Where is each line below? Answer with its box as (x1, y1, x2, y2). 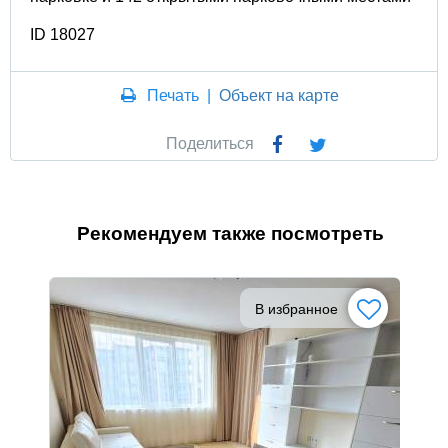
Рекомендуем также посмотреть (76, 222, 384, 244)
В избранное (255, 300, 338, 317)
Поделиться (165, 134, 254, 152)
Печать (147, 86, 200, 104)
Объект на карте (219, 86, 340, 104)
